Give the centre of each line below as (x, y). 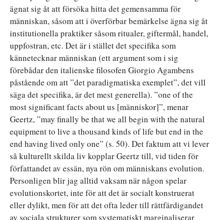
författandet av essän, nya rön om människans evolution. (107, 168)
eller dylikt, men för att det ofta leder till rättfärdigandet (107, 205)
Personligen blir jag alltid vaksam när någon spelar (98, 180)
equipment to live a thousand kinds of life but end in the (107, 131)
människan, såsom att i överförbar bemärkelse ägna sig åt (109, 21)
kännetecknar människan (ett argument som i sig (94, 57)
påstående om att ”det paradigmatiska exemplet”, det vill (108, 82)
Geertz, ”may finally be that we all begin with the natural (107, 119)
